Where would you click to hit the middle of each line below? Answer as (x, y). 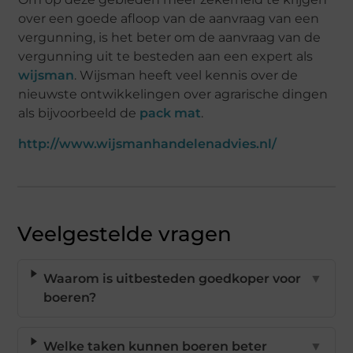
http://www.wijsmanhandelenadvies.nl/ (148, 143)
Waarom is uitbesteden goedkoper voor (172, 278)
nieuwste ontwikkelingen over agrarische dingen (173, 94)
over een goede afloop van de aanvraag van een (169, 18)
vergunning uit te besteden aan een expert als (166, 56)
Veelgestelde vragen (125, 234)
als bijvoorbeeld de (79, 113)
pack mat (171, 113)
